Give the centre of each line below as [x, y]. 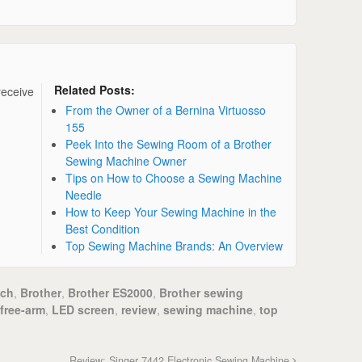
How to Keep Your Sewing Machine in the [171, 211]
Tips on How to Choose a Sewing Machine [174, 177]
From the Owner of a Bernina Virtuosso [166, 109]
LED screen [83, 309]
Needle [84, 194]
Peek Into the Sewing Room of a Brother [169, 143]
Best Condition [103, 228]
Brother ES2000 [110, 292]
